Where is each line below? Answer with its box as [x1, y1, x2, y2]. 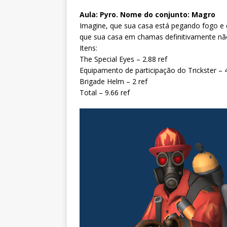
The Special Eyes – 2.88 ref [80, 54, 167, 64]
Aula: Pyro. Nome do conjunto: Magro [80, 10, 215, 19]
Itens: [80, 43, 97, 53]
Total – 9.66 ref [80, 88, 130, 97]
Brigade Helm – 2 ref [80, 77, 147, 86]
